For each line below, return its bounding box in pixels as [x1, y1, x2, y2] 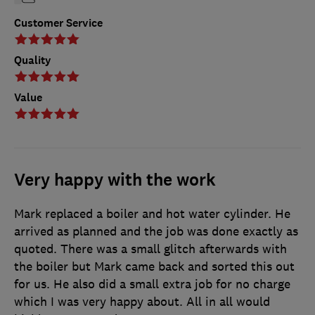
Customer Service [14, 15, 103, 31]
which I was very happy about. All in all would [14, 294, 270, 310]
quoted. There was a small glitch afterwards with [14, 241, 287, 257]
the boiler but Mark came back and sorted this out [14, 259, 295, 275]
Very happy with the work [14, 169, 216, 192]
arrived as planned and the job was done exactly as [14, 224, 298, 240]
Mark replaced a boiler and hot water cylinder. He [14, 206, 290, 222]
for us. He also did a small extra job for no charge [14, 276, 290, 292]
